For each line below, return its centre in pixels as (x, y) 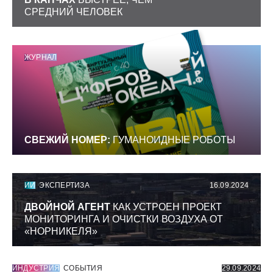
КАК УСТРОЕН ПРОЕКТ (166, 207)
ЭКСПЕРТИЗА (64, 186)
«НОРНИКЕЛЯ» (61, 232)
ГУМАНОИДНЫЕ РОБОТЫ (173, 140)
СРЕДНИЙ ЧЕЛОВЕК (73, 12)
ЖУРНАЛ (41, 58)
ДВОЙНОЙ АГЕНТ (67, 207)
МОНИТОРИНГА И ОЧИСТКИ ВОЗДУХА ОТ (124, 219)
